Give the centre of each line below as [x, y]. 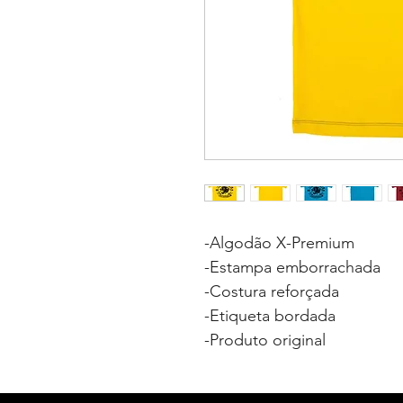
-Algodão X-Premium [279, 243]
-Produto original [265, 340]
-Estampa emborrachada [292, 267]
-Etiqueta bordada [270, 316]
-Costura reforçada [276, 291]
